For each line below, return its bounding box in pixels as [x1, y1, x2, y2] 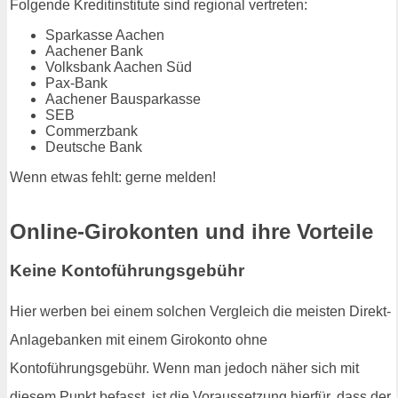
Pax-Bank [45, 75, 107, 91]
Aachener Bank [45, 43, 143, 59]
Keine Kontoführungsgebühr [10, 261, 244, 281]
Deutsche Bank [45, 139, 142, 155]
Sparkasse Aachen [45, 27, 164, 43]
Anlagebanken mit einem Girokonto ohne [10, 332, 267, 348]
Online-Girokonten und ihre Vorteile [10, 219, 373, 243]
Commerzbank [45, 123, 138, 139]
